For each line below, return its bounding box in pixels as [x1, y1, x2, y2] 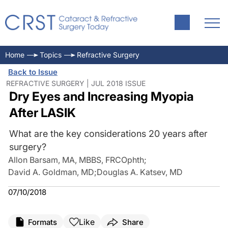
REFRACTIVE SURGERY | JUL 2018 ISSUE [6, 79, 146, 88]
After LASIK [9, 105, 76, 120]
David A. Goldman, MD [8, 167, 94, 177]
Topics [40, 50, 62, 59]
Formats [28, 217, 57, 227]
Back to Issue [8, 67, 58, 77]
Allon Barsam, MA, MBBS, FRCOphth [8, 155, 144, 165]
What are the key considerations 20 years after [9, 128, 208, 139]
